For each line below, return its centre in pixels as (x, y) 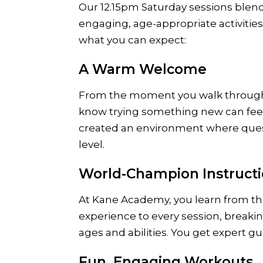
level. (92, 145)
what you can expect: (133, 40)
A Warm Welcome (143, 70)
